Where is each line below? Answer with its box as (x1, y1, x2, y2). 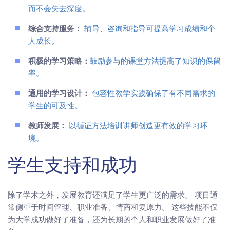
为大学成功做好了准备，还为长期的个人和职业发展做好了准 (8, 215, 216, 224)
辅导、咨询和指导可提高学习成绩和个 (82, 26, 215, 34)
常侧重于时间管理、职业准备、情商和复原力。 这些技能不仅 (8, 203, 218, 212)
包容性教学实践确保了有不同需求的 (90, 90, 215, 99)
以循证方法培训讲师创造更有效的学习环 (67, 123, 207, 131)
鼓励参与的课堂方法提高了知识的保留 (90, 58, 221, 66)
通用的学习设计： (28, 90, 90, 99)
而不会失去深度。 (28, 6, 90, 14)
